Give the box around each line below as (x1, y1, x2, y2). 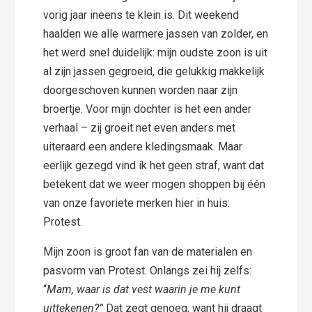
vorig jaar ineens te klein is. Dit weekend (43, 8, 240, 22)
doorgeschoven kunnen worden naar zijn (43, 84, 238, 97)
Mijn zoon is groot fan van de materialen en (43, 245, 253, 259)
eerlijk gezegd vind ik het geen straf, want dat (43, 159, 265, 173)
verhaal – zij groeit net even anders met (43, 121, 236, 135)
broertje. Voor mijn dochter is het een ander (43, 102, 252, 116)
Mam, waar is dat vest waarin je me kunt (47, 283, 241, 297)
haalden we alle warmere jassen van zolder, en (43, 27, 269, 41)
